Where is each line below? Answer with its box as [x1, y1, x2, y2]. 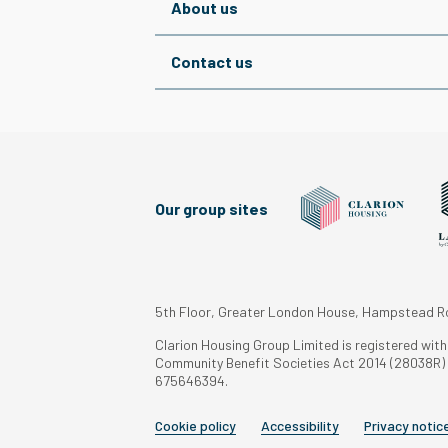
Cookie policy [154, 416, 236, 434]
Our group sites [154, 198, 268, 218]
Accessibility [260, 416, 339, 434]
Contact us [170, 51, 253, 71]
